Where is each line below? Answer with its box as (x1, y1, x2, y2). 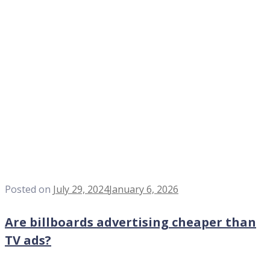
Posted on (5, 182, 53, 196)
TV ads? (5, 232, 51, 249)
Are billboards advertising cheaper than (5, 214, 256, 231)
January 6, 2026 (109, 182, 178, 196)
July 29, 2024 (53, 182, 109, 196)
